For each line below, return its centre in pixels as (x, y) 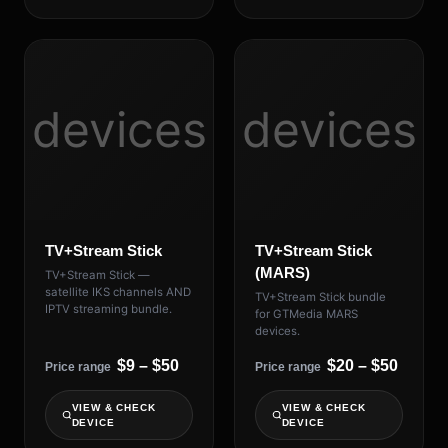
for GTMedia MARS (306, 314)
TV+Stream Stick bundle (320, 297)
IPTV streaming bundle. (108, 309)
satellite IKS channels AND (118, 292)
